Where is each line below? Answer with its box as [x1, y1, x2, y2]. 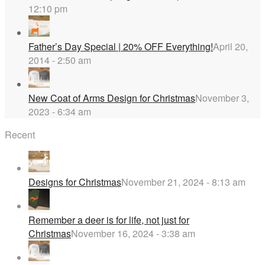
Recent [5, 127, 35, 141]
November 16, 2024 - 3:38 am [71, 226, 195, 240]
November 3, [195, 91, 249, 105]
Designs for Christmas [28, 174, 121, 189]
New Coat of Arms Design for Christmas [28, 91, 195, 105]
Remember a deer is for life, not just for [28, 212, 189, 227]
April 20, [213, 39, 248, 53]
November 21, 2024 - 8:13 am [121, 174, 245, 189]
